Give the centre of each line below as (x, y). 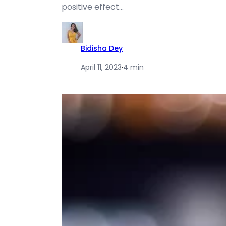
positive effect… (93, 7)
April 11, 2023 (101, 67)
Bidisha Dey (102, 48)
